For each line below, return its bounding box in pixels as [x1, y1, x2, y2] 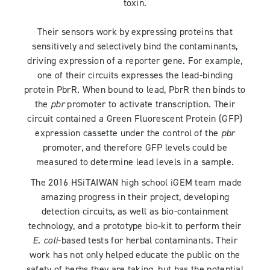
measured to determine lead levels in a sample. [36, 156, 234, 169]
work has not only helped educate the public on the [30, 249, 240, 262]
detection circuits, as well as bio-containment [41, 206, 229, 218]
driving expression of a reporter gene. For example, [27, 55, 243, 67]
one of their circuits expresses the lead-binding [37, 69, 233, 82]
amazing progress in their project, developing [40, 191, 230, 204]
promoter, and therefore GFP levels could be [43, 142, 227, 154]
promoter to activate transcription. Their [64, 98, 236, 111]
